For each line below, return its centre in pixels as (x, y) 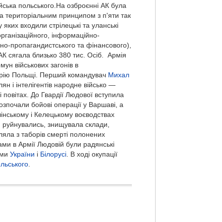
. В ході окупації (92, 155)
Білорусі (53, 155)
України (22, 155)
